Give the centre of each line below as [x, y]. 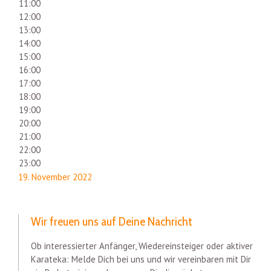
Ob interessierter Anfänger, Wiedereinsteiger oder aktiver [142, 246]
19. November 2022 [55, 177]
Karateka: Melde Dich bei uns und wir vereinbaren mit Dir [141, 259]
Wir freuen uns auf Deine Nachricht [112, 221]
